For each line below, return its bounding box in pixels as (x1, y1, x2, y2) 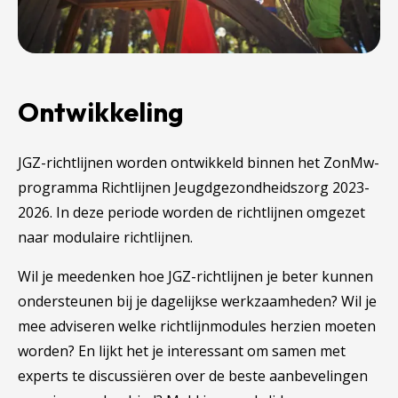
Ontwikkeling (18, 94, 184, 129)
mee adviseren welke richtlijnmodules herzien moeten (18, 315, 376, 336)
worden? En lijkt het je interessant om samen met (18, 340, 346, 361)
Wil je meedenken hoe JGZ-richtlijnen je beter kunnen (18, 266, 373, 286)
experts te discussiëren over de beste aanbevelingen (18, 365, 368, 386)
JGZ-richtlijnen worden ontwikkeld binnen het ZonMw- (18, 152, 379, 172)
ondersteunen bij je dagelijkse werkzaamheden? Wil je (18, 291, 377, 311)
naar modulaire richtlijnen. (18, 227, 193, 247)
